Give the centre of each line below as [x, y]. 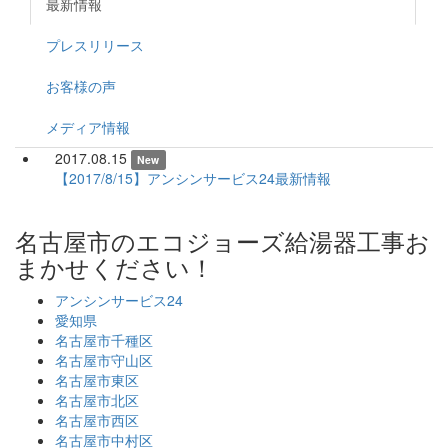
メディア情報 [88, 126]
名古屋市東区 [97, 379]
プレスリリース [95, 44]
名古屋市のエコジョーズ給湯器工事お [222, 240]
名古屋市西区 [97, 419]
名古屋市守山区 [104, 359]
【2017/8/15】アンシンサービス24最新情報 [193, 177]
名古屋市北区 [97, 399]
